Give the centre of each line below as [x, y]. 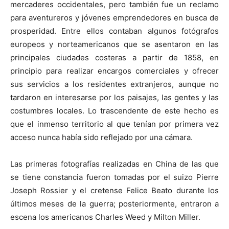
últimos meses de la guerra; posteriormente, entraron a [114, 203]
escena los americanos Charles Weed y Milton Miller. [105, 217]
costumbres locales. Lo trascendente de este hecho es [114, 110]
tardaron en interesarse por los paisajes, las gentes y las [114, 97]
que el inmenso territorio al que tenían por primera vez [114, 124]
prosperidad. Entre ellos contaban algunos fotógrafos [114, 31]
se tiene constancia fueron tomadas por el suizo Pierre [114, 177]
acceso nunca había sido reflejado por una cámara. [101, 137]
